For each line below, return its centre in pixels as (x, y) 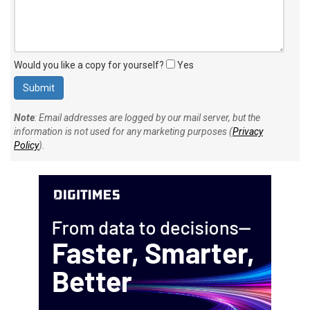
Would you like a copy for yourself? (90, 65)
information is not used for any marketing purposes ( (123, 131)
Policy (26, 145)
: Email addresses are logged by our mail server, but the (147, 117)
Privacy (248, 131)
